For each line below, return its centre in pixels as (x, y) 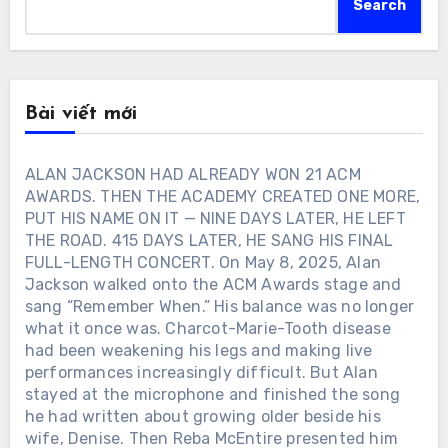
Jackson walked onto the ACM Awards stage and (213, 285)
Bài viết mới (80, 114)
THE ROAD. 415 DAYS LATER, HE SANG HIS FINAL (209, 241)
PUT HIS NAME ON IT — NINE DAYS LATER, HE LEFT (215, 219)
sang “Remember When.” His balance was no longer (219, 307)
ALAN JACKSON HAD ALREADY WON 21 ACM (192, 175)
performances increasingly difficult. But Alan (201, 373)
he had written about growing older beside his (202, 417)
